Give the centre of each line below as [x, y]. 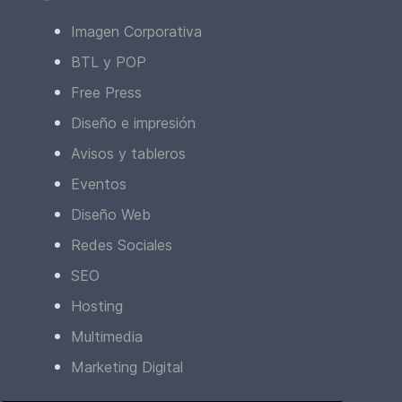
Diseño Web [111, 214]
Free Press [106, 92]
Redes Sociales [122, 245]
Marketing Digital [127, 367]
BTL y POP [109, 61]
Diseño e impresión [133, 122]
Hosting [97, 306]
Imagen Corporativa [136, 31]
